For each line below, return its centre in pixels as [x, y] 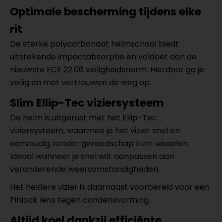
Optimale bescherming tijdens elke [106, 12]
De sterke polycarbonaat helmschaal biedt [94, 44]
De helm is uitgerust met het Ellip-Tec [83, 118]
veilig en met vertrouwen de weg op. [81, 83]
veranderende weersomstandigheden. [85, 169]
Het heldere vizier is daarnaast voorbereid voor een [110, 187]
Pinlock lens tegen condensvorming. [80, 200]
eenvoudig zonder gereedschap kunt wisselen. [100, 143]
